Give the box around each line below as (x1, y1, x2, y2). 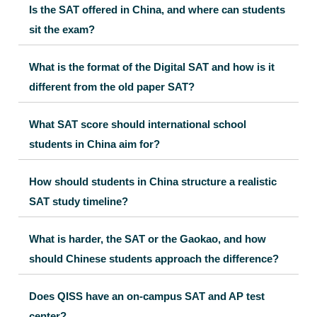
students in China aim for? (29, 137, 160, 150)
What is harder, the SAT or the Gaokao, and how (29, 232, 266, 245)
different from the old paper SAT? (29, 80, 195, 93)
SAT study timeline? (29, 195, 128, 207)
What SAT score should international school (29, 117, 246, 130)
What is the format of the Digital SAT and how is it (29, 60, 275, 73)
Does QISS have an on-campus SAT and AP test (29, 289, 265, 302)
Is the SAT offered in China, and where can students (29, 3, 285, 16)
